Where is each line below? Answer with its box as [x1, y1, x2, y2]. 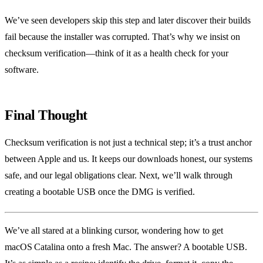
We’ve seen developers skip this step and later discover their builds [5, 15, 251, 25]
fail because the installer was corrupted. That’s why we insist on [5, 31, 240, 42]
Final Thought [5, 107, 87, 123]
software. [5, 64, 39, 75]
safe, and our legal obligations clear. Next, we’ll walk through [5, 170, 232, 180]
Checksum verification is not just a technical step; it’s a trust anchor [5, 137, 252, 147]
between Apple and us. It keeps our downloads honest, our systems [5, 153, 252, 164]
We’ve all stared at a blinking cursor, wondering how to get [5, 225, 223, 235]
